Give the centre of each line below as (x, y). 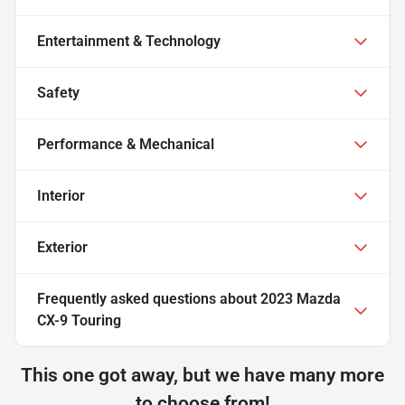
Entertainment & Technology (129, 41)
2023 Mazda (301, 298)
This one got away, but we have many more (202, 375)
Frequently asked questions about (149, 298)
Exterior (62, 247)
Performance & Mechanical (126, 144)
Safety (58, 92)
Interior (61, 195)
